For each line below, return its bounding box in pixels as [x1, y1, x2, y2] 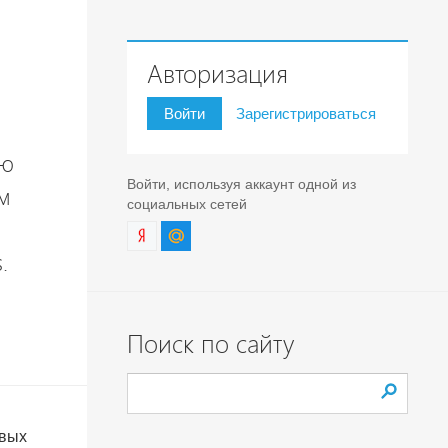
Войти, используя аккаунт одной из [126, 176, 356, 192]
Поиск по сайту [126, 329, 294, 360]
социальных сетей [126, 196, 247, 212]
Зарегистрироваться [235, 105, 376, 122]
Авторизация [146, 59, 288, 90]
